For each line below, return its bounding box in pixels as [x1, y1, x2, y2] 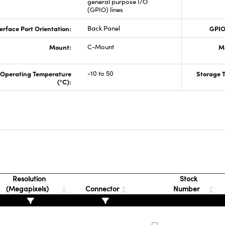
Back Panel [87, 24, 120, 33]
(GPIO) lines [87, 5, 123, 14]
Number [173, 184, 202, 193]
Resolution [11, 174, 46, 183]
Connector [83, 184, 122, 193]
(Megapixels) [6, 184, 51, 193]
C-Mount [87, 42, 114, 51]
